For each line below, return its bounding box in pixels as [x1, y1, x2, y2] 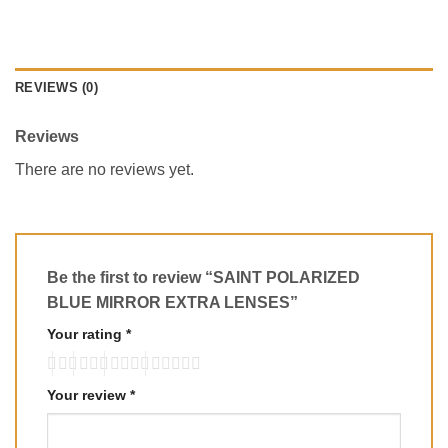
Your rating [47, 325, 126, 342]
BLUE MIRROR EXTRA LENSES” [47, 293, 302, 311]
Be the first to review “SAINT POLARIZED [47, 268, 360, 286]
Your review [47, 387, 130, 404]
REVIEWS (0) [15, 79, 98, 95]
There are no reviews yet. [15, 160, 194, 178]
